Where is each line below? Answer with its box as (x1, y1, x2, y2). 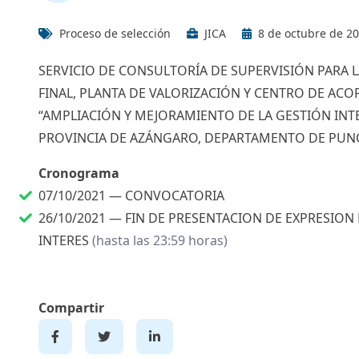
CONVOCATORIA (125, 187, 224, 204)
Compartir (38, 299, 104, 317)
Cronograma (38, 164, 119, 182)
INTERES (38, 232, 89, 249)
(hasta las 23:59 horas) (92, 232, 228, 249)
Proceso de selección (59, 26, 171, 41)
